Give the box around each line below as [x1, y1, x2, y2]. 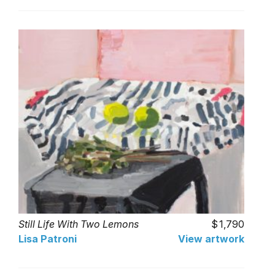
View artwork [178, 233, 244, 246]
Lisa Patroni [18, 233, 77, 246]
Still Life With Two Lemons [18, 218, 139, 231]
